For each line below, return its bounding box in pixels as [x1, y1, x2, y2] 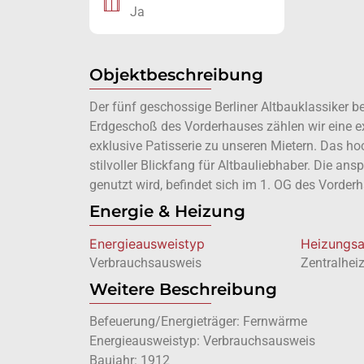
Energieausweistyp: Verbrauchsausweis [89, 333, 315, 349]
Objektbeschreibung [89, 65, 263, 85]
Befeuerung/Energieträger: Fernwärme [89, 314, 307, 330]
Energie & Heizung [89, 201, 245, 222]
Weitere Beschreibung [89, 279, 277, 300]
